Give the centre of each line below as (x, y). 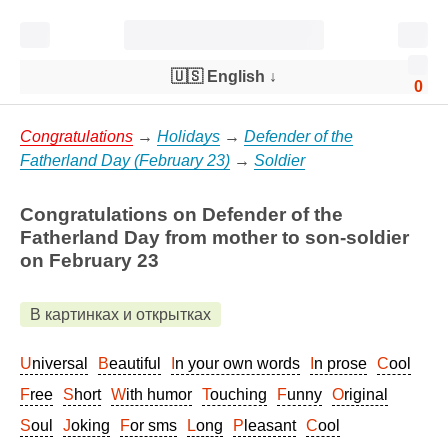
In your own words (237, 363)
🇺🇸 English (218, 76)
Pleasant (270, 425)
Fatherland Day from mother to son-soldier (214, 237)
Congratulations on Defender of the (181, 214)
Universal (60, 363)
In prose (340, 363)
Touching (238, 394)
